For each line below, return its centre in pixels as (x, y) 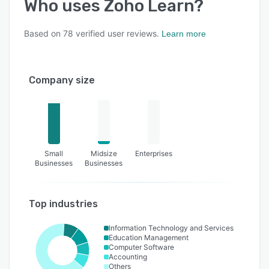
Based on (44, 34)
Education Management (149, 238)
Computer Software (141, 247)
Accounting (128, 257)
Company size (62, 80)
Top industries (63, 204)
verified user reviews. (116, 34)
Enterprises (154, 154)
